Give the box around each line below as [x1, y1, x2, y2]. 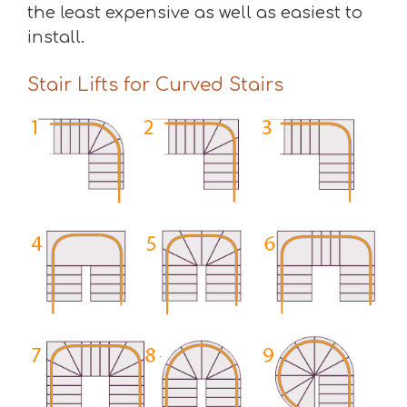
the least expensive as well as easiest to [27, 3, 362, 22]
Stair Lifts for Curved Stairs [27, 74, 283, 95]
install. [27, 27, 84, 46]
